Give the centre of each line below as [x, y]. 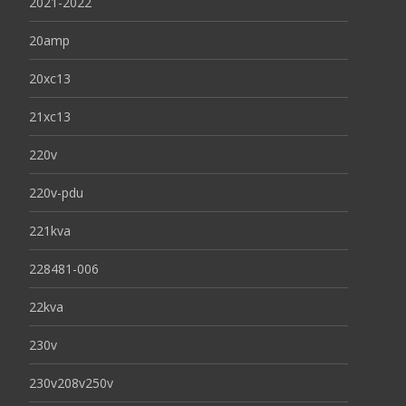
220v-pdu [56, 193]
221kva [50, 231]
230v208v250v [71, 383]
